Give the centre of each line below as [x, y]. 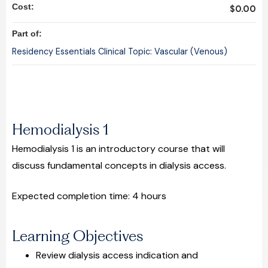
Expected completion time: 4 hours [90, 196]
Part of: [28, 34]
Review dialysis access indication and [117, 255]
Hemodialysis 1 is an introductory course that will [118, 149]
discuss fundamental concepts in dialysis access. [119, 166]
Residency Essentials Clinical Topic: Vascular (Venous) [120, 52]
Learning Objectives [77, 235]
